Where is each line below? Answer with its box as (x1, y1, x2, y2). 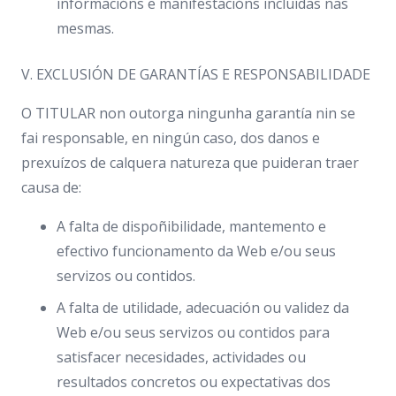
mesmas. (57, 19, 114, 38)
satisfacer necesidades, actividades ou (57, 347, 306, 367)
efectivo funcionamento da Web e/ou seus (57, 241, 336, 261)
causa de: (21, 178, 81, 197)
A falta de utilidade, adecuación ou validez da (57, 298, 349, 317)
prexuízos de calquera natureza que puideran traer (21, 153, 359, 172)
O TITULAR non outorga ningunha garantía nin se (21, 103, 355, 123)
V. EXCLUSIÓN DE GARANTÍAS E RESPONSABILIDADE (21, 65, 370, 84)
